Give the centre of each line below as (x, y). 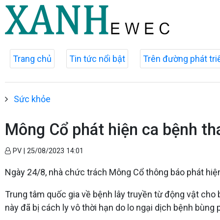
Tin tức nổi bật (97, 59)
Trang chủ (32, 59)
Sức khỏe (32, 99)
